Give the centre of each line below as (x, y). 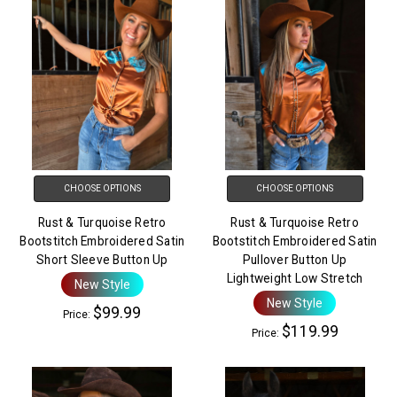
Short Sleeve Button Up (102, 260)
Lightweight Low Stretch (295, 279)
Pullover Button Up (295, 260)
